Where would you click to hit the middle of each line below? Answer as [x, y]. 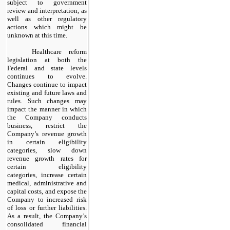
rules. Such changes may [47, 101]
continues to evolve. [47, 76]
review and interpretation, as [47, 10]
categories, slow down [47, 150]
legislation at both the [47, 60]
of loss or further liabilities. [47, 207]
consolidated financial [47, 224]
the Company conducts [47, 117]
